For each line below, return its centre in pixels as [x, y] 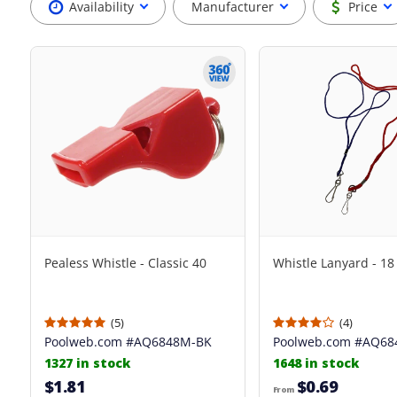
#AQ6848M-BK [167, 342]
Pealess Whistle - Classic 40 [125, 263]
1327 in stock [87, 363]
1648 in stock [315, 363]
